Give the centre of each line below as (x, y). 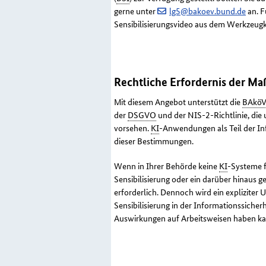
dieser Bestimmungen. (154, 141)
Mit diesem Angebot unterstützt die (178, 102)
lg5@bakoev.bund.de (208, 11)
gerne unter (136, 11)
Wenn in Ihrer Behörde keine (167, 166)
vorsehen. (132, 128)
